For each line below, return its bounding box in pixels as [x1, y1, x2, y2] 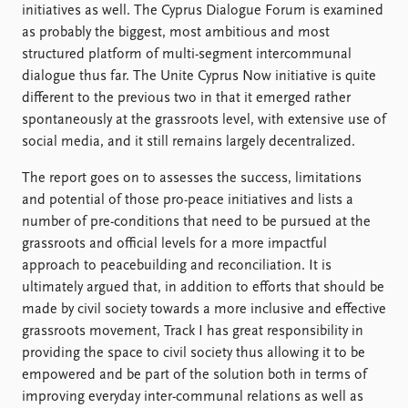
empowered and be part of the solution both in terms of [22, 368, 367, 382]
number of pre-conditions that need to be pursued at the [22, 215, 371, 229]
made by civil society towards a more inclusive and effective [22, 302, 386, 317]
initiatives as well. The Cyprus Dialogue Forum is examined [22, 4, 383, 18]
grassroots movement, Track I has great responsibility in [22, 324, 363, 339]
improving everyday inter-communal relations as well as [22, 390, 363, 404]
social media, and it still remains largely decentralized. [22, 135, 355, 149]
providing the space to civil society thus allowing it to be [22, 346, 365, 361]
